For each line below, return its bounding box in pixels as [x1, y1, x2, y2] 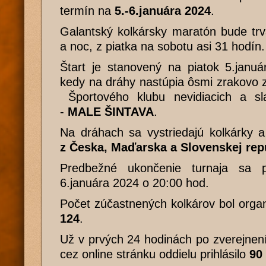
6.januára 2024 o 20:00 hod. [60, 176, 209, 189]
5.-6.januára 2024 [115, 4, 211, 17]
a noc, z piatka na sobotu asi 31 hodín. [60, 40, 265, 53]
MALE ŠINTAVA [68, 105, 154, 118]
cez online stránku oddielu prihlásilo [60, 248, 249, 261]
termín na [60, 4, 115, 17]
